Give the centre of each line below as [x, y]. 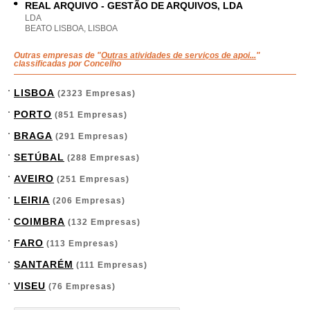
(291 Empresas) [90, 136]
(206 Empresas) [88, 201]
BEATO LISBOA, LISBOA [71, 28]
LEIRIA [32, 200]
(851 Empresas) [90, 115]
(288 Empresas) [102, 158]
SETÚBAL [39, 157]
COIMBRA [39, 221]
